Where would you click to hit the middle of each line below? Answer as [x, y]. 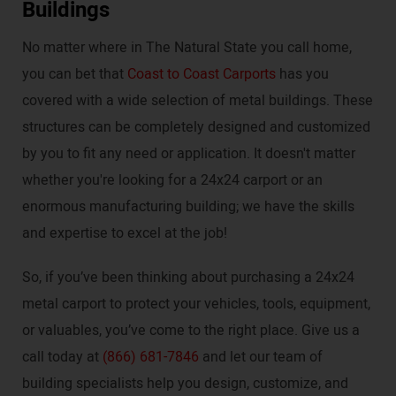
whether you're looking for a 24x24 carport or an [172, 181]
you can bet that [75, 75]
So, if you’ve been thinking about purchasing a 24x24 [188, 278]
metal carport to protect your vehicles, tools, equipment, [196, 305]
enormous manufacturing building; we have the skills [188, 207]
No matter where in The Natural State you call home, [187, 48]
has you [302, 75]
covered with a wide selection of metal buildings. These [198, 101]
